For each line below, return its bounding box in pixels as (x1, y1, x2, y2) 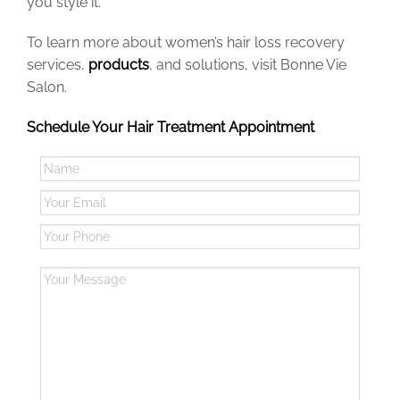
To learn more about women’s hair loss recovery (27, 34, 345, 52)
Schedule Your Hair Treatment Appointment (27, 119, 314, 137)
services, (27, 56, 88, 74)
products (88, 56, 149, 74)
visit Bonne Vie (252, 56, 346, 74)
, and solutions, (149, 56, 252, 74)
